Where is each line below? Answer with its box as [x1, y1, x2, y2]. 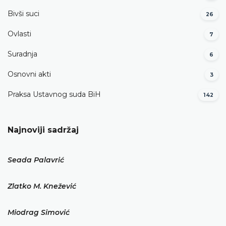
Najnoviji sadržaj [8, 125, 79, 135]
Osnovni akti [8, 70, 51, 79]
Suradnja [8, 49, 37, 59]
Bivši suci [8, 9, 39, 19]
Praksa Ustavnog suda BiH [8, 90, 101, 99]
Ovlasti [8, 29, 31, 39]
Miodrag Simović [8, 208, 70, 217]
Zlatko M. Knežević [8, 182, 76, 191]
